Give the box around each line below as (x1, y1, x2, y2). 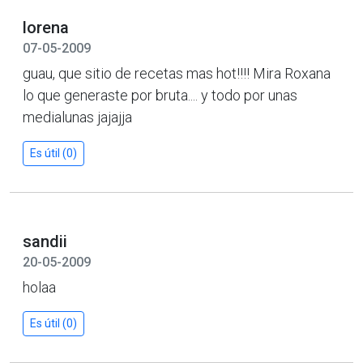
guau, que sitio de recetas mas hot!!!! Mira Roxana (23, 64, 331, 82)
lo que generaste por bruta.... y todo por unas (23, 86, 297, 104)
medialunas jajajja (23, 108, 132, 126)
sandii (23, 231, 67, 251)
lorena (23, 17, 69, 37)
